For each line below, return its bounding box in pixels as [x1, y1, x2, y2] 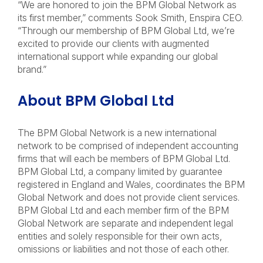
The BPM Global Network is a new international [18, 127, 217, 139]
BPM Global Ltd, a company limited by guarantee [18, 166, 222, 177]
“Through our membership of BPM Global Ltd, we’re [18, 25, 235, 36]
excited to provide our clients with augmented [18, 38, 209, 49]
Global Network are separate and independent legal [18, 217, 233, 229]
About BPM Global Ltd [18, 91, 174, 110]
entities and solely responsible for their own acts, [18, 230, 222, 242]
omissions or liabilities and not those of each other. [18, 243, 231, 255]
